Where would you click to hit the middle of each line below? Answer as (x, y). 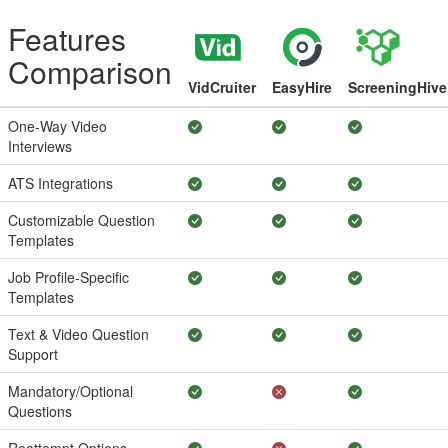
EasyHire (302, 87)
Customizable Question (81, 220)
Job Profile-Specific (68, 277)
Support (33, 354)
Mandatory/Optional (70, 391)
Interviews (40, 146)
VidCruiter (222, 87)
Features (67, 39)
